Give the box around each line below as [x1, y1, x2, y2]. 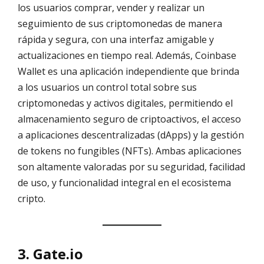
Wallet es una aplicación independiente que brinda [18, 64, 239, 78]
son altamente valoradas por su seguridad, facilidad [18, 160, 245, 173]
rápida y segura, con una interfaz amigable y [18, 32, 214, 46]
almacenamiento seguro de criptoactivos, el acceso [18, 112, 241, 126]
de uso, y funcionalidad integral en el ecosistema [18, 176, 231, 189]
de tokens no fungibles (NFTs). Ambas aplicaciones [18, 144, 242, 157]
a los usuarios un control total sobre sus [18, 80, 197, 94]
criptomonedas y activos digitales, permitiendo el [18, 96, 233, 110]
